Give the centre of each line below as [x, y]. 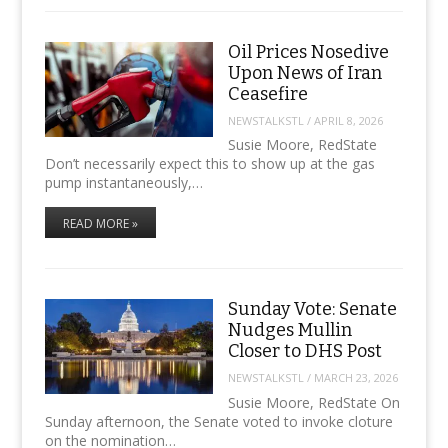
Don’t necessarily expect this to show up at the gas [209, 164]
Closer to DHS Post [304, 351]
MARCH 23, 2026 [355, 378]
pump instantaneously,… [123, 183]
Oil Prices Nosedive [308, 52]
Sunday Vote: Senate [312, 309]
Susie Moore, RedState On [313, 402]
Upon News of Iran [304, 73]
